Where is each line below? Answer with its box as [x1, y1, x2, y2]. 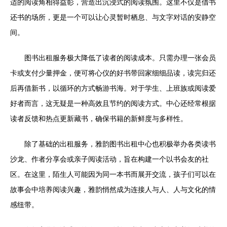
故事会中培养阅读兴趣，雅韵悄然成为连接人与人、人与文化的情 [10, 185, 216, 194]
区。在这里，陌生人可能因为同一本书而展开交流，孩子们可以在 [10, 170, 216, 178]
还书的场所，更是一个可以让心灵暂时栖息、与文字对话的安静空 [10, 13, 216, 21]
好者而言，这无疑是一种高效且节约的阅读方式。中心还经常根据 [10, 99, 216, 107]
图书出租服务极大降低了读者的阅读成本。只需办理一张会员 [24, 54, 216, 62]
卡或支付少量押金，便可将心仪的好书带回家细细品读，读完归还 [10, 69, 216, 77]
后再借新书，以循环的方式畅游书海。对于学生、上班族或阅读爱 [10, 84, 216, 92]
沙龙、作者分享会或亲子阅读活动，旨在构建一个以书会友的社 [10, 155, 209, 163]
